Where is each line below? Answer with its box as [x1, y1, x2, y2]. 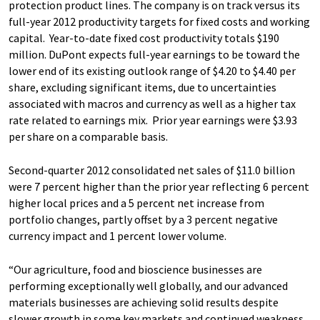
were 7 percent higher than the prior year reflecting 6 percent [9, 179, 309, 194]
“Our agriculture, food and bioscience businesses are [9, 262, 262, 276]
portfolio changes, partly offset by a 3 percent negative [9, 212, 278, 226]
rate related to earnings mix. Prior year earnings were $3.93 [9, 113, 297, 127]
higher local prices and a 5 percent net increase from [9, 196, 264, 210]
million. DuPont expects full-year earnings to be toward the [9, 47, 300, 61]
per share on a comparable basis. [9, 129, 168, 144]
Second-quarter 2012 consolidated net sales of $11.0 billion [9, 163, 295, 177]
